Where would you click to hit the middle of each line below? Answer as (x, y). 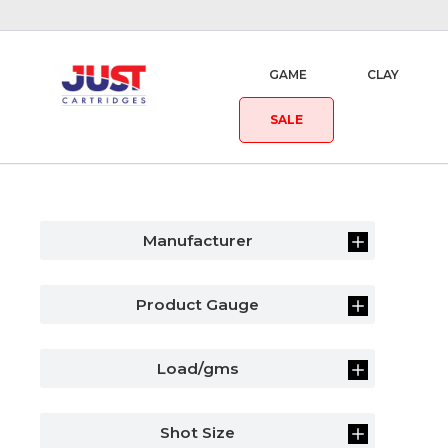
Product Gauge (198, 304)
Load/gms (197, 368)
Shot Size (198, 432)
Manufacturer (197, 240)
